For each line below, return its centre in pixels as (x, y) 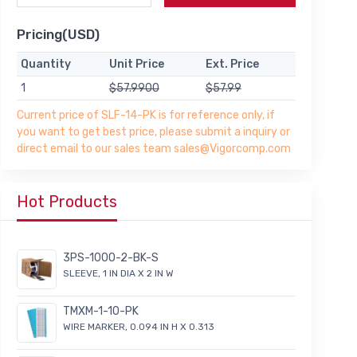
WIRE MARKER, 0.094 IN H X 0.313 (139, 327)
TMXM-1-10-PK (101, 312)
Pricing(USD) (58, 35)
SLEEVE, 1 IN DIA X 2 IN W (118, 274)
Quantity (45, 65)
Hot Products (67, 202)
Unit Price (136, 65)
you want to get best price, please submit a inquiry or (153, 132)
